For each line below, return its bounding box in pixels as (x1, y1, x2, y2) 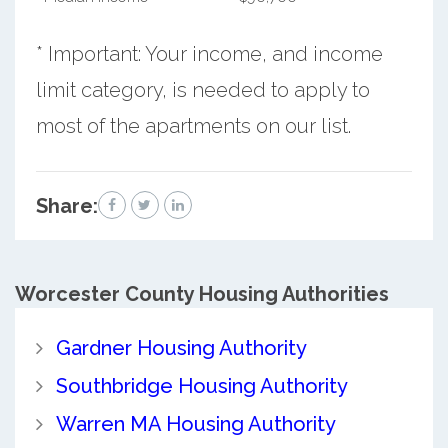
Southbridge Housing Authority (55, 373, 348, 398)
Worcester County (15, 281, 194, 306)
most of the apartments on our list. (35, 113, 351, 138)
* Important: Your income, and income (35, 41, 383, 66)
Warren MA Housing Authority (55, 411, 336, 436)
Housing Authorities (194, 281, 389, 306)
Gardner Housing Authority (55, 335, 307, 360)
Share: (35, 193, 98, 218)
